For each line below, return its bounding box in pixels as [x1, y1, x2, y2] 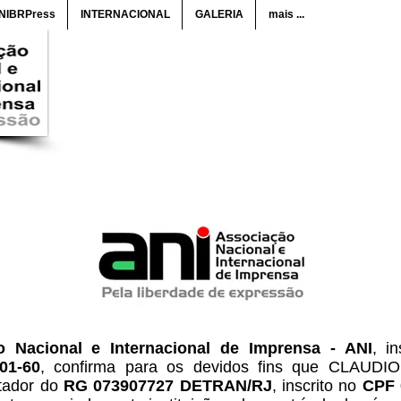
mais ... [268, 8, 304, 21]
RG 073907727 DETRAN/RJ [64, 377, 272, 395]
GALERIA [194, 8, 243, 21]
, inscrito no [271, 377, 363, 395]
